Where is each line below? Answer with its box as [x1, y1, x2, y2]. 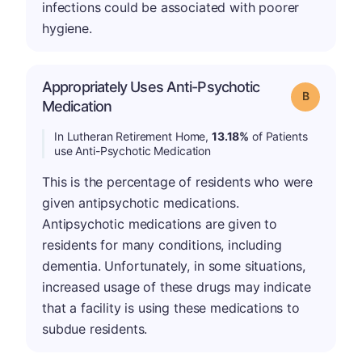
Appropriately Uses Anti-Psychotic [42, 78, 260, 95]
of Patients [249, 128, 308, 143]
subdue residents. [42, 320, 148, 337]
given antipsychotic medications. [42, 194, 239, 211]
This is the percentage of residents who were [42, 173, 313, 190]
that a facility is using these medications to [42, 299, 300, 316]
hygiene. [42, 19, 92, 36]
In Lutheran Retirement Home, [54, 128, 212, 143]
